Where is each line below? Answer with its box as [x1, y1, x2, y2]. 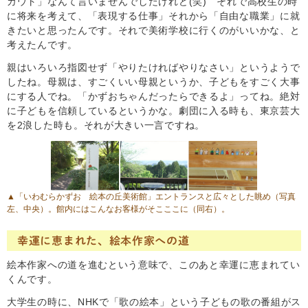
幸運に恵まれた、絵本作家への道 [17, 234, 190, 246]
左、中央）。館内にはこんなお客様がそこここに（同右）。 [7, 203, 230, 214]
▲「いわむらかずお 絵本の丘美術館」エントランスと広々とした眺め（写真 [7, 191, 296, 201]
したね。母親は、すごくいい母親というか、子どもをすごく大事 [7, 76, 300, 88]
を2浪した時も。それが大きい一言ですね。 [7, 120, 205, 131]
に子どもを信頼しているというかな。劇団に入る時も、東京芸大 [7, 105, 300, 117]
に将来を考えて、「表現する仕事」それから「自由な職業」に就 [7, 10, 300, 22]
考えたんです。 [7, 39, 78, 51]
